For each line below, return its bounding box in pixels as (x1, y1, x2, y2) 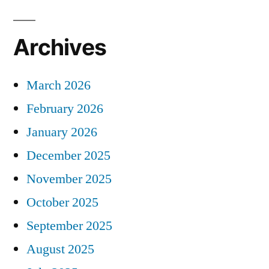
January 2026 (26, 123, 97, 141)
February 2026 (26, 100, 103, 117)
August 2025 (26, 240, 94, 258)
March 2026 (26, 76, 91, 94)
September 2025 (26, 217, 112, 234)
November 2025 (26, 170, 112, 187)
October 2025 (26, 193, 98, 211)
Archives (13, 33, 107, 61)
